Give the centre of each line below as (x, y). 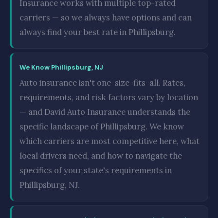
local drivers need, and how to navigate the (101, 156)
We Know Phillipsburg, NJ (61, 67)
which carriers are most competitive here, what (109, 141)
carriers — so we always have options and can (106, 18)
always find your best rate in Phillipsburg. (98, 32)
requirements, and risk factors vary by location (109, 97)
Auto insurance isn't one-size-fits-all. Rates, (102, 83)
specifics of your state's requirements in (96, 170)
